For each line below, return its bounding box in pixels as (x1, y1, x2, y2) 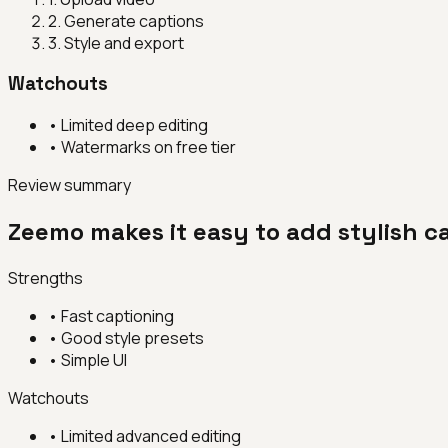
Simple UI (61, 348, 127, 371)
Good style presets (61, 326, 204, 349)
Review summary (8, 173, 131, 196)
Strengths (8, 266, 83, 289)
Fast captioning (61, 304, 174, 327)
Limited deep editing (61, 113, 208, 136)
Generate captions (64, 9, 204, 32)
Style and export (64, 31, 184, 54)
